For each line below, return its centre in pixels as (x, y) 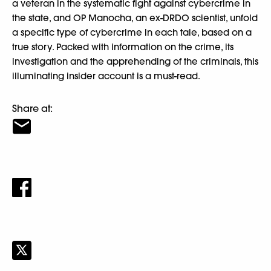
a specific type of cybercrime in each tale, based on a (132, 33)
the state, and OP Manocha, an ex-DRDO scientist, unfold (135, 18)
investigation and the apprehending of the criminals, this (135, 62)
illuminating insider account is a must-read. (106, 76)
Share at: (32, 109)
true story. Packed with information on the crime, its (123, 47)
